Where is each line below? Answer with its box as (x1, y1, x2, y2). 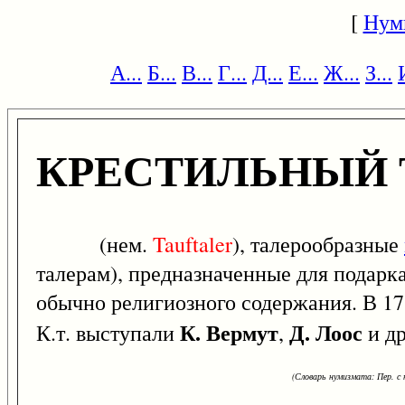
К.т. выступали (36, 318, 180, 348)
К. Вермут (180, 316, 278, 349)
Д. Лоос (289, 316, 363, 349)
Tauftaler (153, 230, 232, 259)
